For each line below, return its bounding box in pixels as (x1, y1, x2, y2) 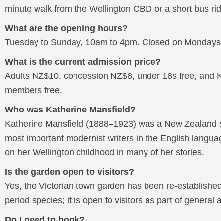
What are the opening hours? (5, 23, 128, 33)
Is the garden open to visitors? (5, 167, 134, 177)
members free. (5, 85, 62, 95)
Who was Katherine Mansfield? (5, 105, 136, 114)
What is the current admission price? (5, 57, 161, 67)
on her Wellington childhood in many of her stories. (5, 147, 204, 157)
